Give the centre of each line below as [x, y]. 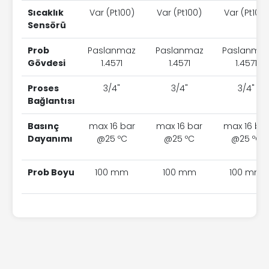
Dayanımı [50, 139]
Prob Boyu [51, 172]
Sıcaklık [46, 13]
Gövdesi [47, 63]
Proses [43, 88]
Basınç [43, 126]
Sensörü [47, 25]
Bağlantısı [51, 101]
